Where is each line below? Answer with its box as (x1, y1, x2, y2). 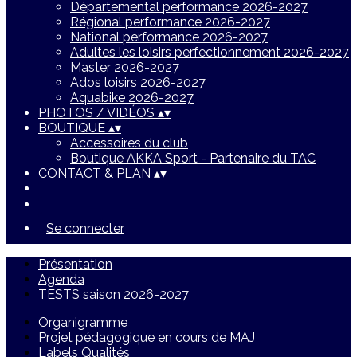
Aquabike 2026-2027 (70, 90, 194, 105)
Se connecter (46, 221, 124, 236)
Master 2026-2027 (70, 60, 179, 75)
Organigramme (38, 315, 127, 330)
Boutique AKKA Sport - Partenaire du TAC (70, 151, 316, 166)
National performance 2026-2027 (70, 29, 268, 45)
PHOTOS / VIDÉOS (38, 105, 158, 120)
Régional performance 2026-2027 (70, 14, 270, 29)
